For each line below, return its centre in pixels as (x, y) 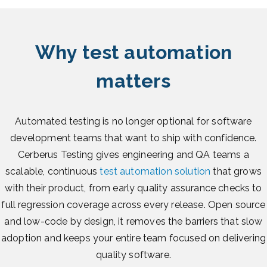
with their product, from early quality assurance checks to (133, 188)
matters (133, 81)
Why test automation (133, 52)
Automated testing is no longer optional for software (133, 122)
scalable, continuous (53, 172)
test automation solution (155, 172)
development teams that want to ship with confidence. (133, 138)
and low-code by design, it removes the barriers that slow (133, 222)
